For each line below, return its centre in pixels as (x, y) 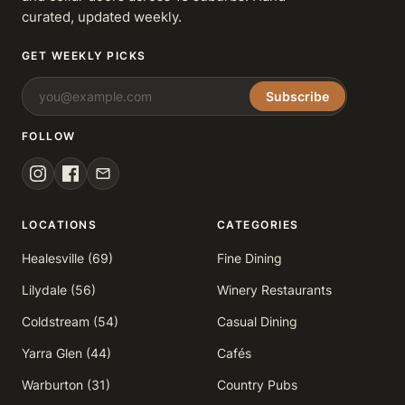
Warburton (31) (66, 385)
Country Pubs (257, 385)
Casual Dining (257, 321)
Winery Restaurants (274, 290)
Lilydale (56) (59, 290)
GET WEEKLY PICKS (84, 56)
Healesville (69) (67, 258)
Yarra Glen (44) (66, 353)
